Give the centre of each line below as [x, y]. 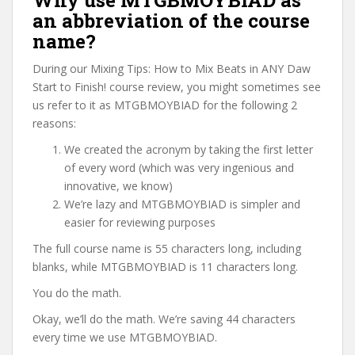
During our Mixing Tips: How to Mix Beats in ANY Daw [172, 69]
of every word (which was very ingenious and [179, 168]
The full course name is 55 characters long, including [167, 248]
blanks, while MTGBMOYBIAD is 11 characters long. [165, 267]
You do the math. [77, 293]
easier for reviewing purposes [140, 222]
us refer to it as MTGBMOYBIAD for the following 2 [165, 105]
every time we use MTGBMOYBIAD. [125, 337]
